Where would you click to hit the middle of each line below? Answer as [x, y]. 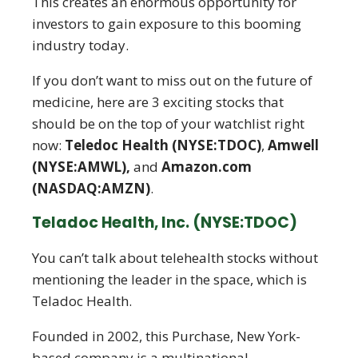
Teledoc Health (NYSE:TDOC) [163, 145]
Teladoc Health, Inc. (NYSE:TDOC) [165, 223]
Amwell [293, 145]
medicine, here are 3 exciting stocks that [158, 102]
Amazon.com [207, 167]
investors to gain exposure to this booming [167, 24]
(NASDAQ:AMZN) [91, 188]
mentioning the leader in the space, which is [169, 279]
